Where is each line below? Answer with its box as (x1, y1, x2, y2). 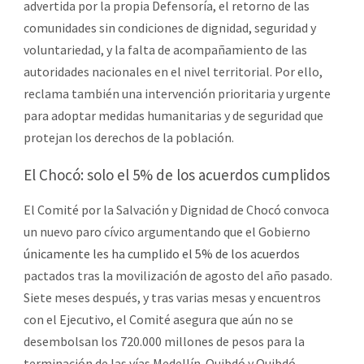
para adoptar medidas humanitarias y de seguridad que (24, 106, 323, 123)
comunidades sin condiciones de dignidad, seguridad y (24, 19, 316, 36)
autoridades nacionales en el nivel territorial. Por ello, (24, 63, 323, 80)
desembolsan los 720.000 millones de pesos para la (24, 332, 305, 349)
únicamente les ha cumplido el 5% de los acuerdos (24, 245, 300, 262)
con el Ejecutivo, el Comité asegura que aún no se (24, 310, 293, 327)
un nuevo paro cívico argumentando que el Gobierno (24, 223, 310, 240)
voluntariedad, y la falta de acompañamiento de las (24, 41, 307, 58)
